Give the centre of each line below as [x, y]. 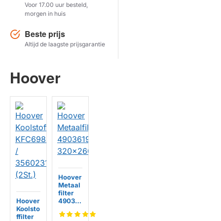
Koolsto [28, 209]
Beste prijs [45, 34]
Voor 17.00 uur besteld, [56, 5]
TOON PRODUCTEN [110, 41]
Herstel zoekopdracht [51, 23]
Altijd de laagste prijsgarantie [65, 44]
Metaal [69, 185]
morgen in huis [45, 14]
